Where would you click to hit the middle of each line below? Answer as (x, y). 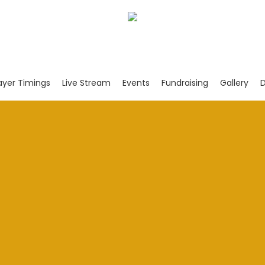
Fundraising (185, 83)
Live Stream (86, 83)
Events (136, 83)
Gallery (234, 83)
